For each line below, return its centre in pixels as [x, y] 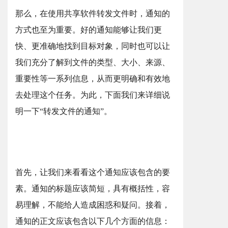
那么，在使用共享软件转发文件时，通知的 [93, 13]
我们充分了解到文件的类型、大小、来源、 [93, 62]
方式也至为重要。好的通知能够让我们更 [89, 30]
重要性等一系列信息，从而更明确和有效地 [93, 79]
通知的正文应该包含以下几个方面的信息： [93, 221]
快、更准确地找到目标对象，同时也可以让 [93, 46]
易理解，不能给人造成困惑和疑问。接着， [93, 205]
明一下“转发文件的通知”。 [64, 111]
